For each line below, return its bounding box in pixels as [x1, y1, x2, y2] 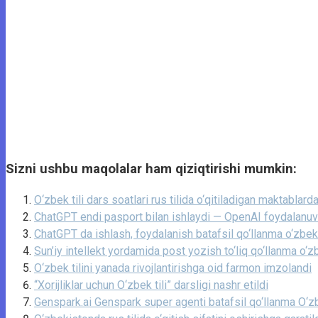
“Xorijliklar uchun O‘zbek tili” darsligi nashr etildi [34, 278, 268, 292]
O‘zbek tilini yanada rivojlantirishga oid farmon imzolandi [34, 261, 312, 275]
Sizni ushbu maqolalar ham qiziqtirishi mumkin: [6, 160, 297, 177]
